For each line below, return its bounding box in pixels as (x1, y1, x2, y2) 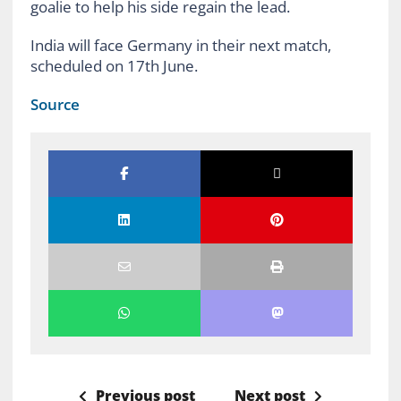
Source (30, 93, 80, 115)
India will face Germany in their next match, (30, 34, 331, 55)
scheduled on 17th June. (30, 55, 198, 76)
